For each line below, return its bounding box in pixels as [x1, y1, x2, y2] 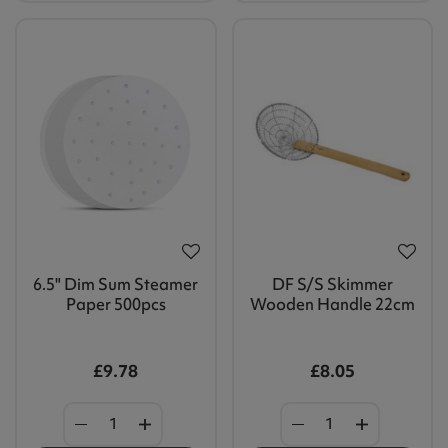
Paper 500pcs [65, 293, 166, 316]
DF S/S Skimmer [271, 273, 393, 296]
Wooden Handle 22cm [249, 293, 415, 316]
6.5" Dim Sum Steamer [33, 273, 199, 296]
